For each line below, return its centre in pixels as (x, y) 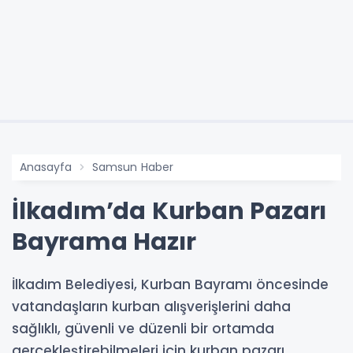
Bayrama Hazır (104, 242)
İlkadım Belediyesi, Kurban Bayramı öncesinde (170, 284)
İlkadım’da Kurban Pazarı (169, 211)
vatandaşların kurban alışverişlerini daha (151, 306)
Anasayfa (46, 167)
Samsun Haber (133, 167)
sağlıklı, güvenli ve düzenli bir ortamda (143, 328)
